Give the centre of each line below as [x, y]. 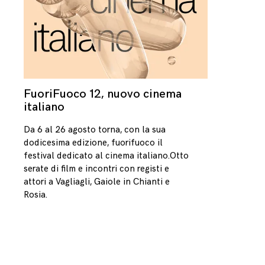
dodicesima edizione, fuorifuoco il [93, 143]
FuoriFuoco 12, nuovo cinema [103, 94]
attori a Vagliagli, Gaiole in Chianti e [97, 182]
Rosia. [35, 195]
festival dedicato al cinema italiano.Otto [106, 156]
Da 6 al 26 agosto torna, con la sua [95, 130]
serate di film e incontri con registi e [96, 169]
